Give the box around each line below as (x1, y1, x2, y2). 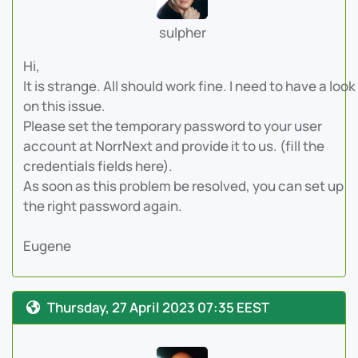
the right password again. (22, 197, 182, 216)
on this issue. (22, 97, 105, 116)
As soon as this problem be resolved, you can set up (22, 177, 344, 196)
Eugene (22, 237, 71, 256)
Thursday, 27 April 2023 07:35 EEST (46, 298, 269, 317)
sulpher (158, 23, 206, 42)
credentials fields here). (22, 157, 173, 176)
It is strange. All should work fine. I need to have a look (22, 77, 356, 96)
